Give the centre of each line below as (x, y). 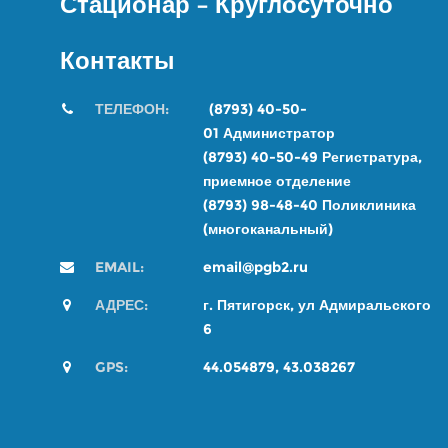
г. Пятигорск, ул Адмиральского (317, 305)
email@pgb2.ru (255, 267)
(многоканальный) (268, 229)
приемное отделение (277, 181)
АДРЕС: (121, 305)
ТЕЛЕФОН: (152, 109)
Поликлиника (367, 205)
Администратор (277, 133)
